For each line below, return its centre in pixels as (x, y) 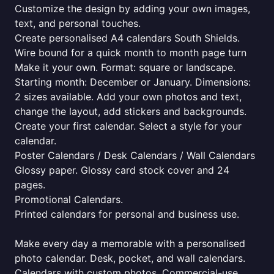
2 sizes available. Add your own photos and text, (128, 97)
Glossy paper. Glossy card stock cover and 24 (122, 170)
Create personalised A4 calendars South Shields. (127, 38)
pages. (30, 185)
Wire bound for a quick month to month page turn (131, 53)
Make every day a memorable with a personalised (130, 243)
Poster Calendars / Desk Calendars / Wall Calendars (135, 155)
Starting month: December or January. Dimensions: (133, 82)
